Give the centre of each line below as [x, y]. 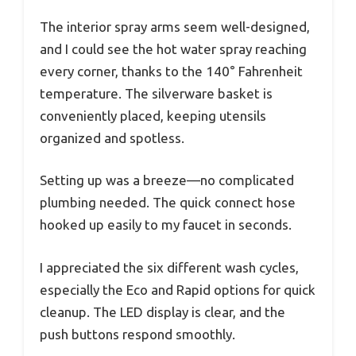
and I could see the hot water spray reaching [173, 48]
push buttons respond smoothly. [137, 334]
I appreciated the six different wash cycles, [169, 267]
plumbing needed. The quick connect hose [168, 203]
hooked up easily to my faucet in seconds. [166, 225]
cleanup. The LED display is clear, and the [163, 311]
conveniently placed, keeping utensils [153, 115]
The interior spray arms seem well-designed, [175, 26]
